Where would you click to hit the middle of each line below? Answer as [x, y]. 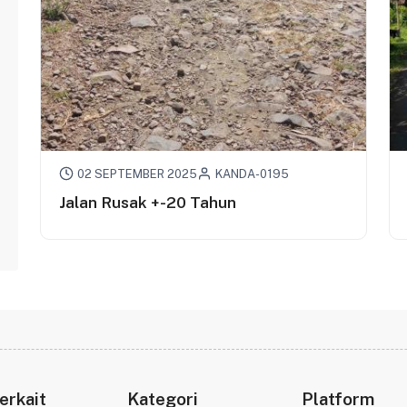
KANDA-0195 [252, 174]
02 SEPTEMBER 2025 [137, 174]
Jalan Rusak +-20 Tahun [147, 202]
